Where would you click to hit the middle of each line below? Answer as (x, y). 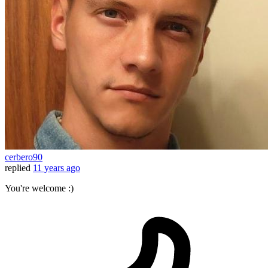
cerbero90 (24, 157)
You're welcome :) (39, 188)
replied (18, 168)
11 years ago (57, 168)
